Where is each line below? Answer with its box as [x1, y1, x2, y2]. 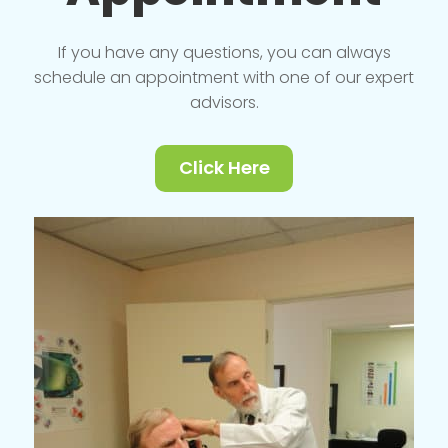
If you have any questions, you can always [57, 40, 391, 64]
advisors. [189, 90, 259, 114]
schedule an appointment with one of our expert [34, 65, 414, 89]
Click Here [178, 154, 270, 180]
